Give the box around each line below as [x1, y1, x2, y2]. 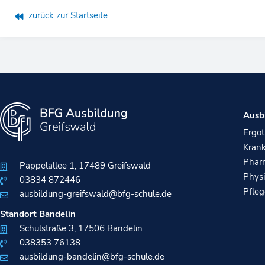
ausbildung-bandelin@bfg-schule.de [19, 251, 164, 263]
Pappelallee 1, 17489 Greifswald [19, 160, 151, 172]
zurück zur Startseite [28, 9, 108, 22]
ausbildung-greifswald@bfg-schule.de [19, 188, 172, 201]
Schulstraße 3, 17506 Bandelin [19, 222, 143, 235]
